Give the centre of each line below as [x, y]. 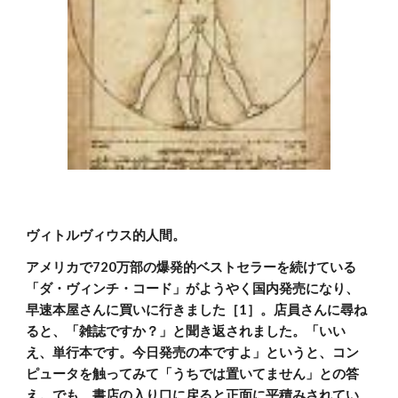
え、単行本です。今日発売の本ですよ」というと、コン [193, 352]
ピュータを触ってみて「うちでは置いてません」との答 [193, 374]
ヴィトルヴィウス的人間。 [106, 235]
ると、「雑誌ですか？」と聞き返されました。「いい [186, 331]
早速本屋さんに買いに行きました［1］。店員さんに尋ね [197, 310]
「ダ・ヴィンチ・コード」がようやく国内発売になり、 [193, 288]
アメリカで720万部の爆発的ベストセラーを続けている [191, 267]
